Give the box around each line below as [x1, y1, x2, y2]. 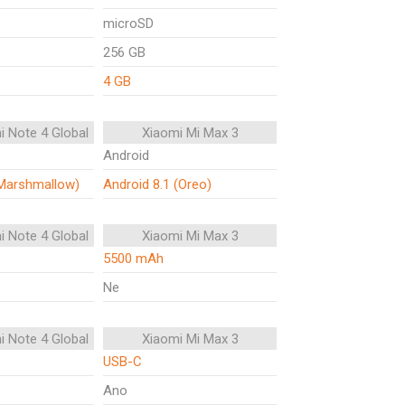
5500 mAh [103, 250, 164, 267]
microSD [103, 15, 154, 32]
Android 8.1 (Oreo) [103, 176, 212, 193]
